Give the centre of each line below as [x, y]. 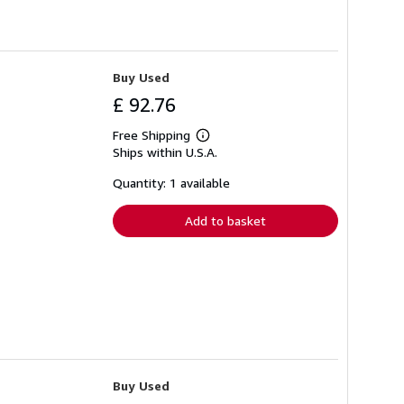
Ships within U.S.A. [165, 152]
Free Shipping [151, 135]
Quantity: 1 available [171, 183]
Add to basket [225, 221]
